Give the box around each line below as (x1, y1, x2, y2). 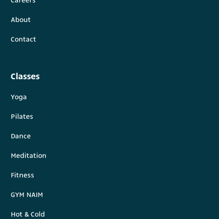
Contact (11, 34, 37, 44)
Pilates (11, 111, 34, 122)
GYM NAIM (11, 190, 44, 200)
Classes (11, 70, 40, 83)
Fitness (11, 170, 35, 180)
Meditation (11, 151, 47, 161)
